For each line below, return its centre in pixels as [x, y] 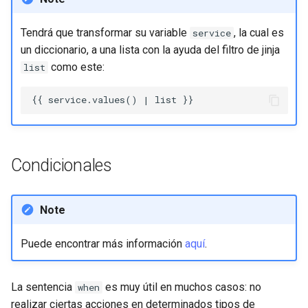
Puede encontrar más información [102, 243]
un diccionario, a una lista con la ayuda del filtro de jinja [150, 49]
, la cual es [258, 32]
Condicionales [62, 165]
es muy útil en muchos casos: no [182, 287]
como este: [76, 67]
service [211, 33]
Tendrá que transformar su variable [105, 32]
